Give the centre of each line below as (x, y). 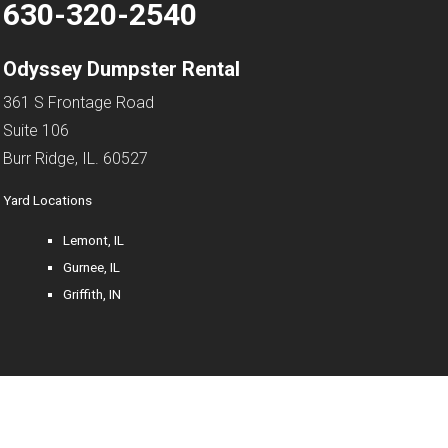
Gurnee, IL (92, 267)
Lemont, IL (94, 240)
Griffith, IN (92, 294)
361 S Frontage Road (78, 103)
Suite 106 (35, 131)
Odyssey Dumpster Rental (121, 68)
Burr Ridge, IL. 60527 (75, 159)
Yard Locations (47, 199)
